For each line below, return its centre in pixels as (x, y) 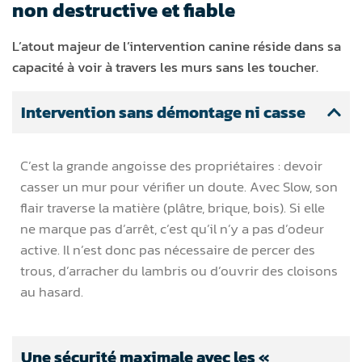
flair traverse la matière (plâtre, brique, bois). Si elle (173, 208)
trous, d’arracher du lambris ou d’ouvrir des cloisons (179, 271)
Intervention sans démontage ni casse (163, 113)
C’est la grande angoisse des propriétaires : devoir (171, 166)
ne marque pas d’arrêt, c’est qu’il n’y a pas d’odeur (172, 229)
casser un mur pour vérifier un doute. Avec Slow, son (179, 187)
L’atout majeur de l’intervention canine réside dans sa (177, 46)
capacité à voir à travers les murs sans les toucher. (165, 67)
